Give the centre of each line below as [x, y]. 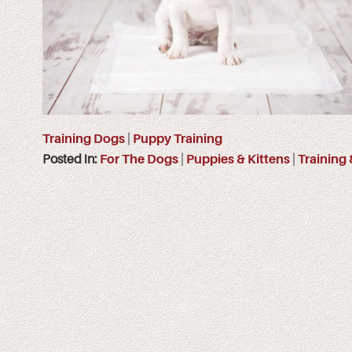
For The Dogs [139, 159]
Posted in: [71, 159]
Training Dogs [84, 139]
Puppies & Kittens [238, 159]
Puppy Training [178, 139]
